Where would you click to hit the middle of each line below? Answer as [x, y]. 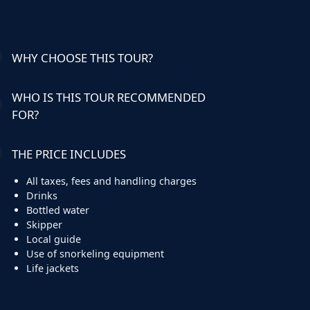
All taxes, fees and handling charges [112, 181]
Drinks [42, 195]
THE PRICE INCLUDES [69, 154]
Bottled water [58, 210]
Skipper [45, 224]
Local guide [54, 239]
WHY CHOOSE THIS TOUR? [82, 57]
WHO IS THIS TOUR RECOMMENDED [108, 97]
